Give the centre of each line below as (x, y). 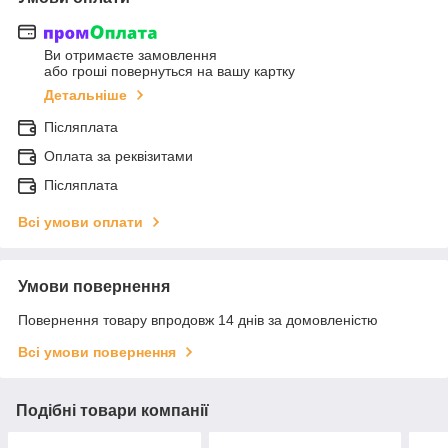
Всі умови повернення (97, 352)
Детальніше (85, 95)
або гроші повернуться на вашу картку (169, 71)
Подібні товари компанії (112, 411)
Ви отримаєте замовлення (130, 55)
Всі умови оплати (80, 222)
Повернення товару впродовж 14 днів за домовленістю (198, 320)
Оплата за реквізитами (118, 156)
